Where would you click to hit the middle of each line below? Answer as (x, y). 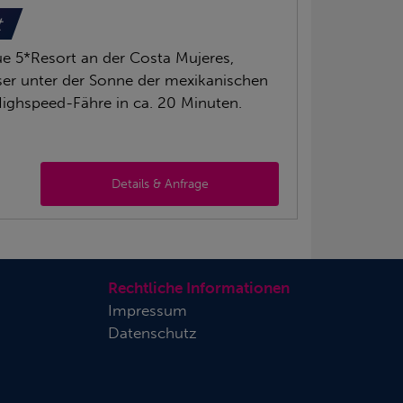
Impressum (148, 310)
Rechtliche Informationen (199, 287)
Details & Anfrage (160, 184)
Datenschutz (153, 332)
